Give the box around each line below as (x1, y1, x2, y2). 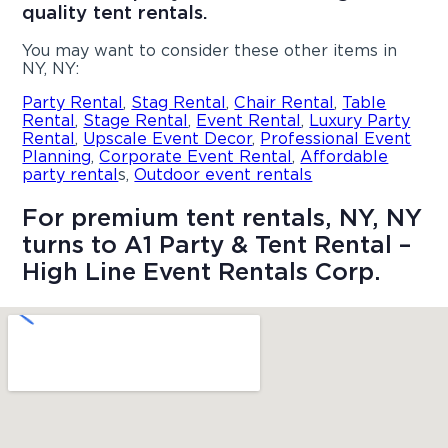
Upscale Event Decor (83, 128, 253, 148)
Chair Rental (234, 92, 335, 112)
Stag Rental (131, 92, 227, 112)
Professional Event (260, 128, 412, 148)
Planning (22, 146, 92, 166)
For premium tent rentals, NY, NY (22, 202, 423, 232)
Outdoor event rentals (134, 164, 313, 184)
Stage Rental (83, 110, 189, 130)
